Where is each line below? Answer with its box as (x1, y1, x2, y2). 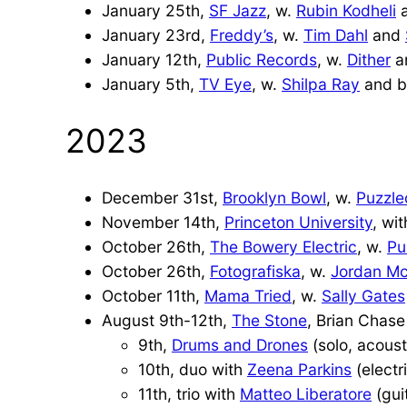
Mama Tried (204, 285, 292, 305)
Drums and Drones (172, 334, 308, 354)
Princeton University (224, 212, 372, 232)
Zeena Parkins (247, 359, 352, 379)
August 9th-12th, (102, 310, 232, 330)
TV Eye (199, 74, 252, 94)
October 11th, (102, 285, 204, 305)
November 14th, (102, 212, 224, 232)
